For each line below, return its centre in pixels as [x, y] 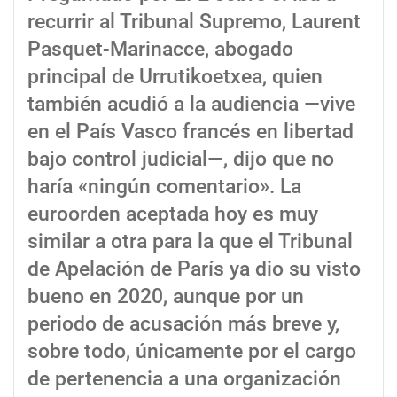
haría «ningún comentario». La [164, 186]
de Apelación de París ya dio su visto [194, 269]
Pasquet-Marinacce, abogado [160, 49]
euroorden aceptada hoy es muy [173, 214]
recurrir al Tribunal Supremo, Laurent [194, 21]
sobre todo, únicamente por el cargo [192, 351]
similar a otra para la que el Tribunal [190, 241]
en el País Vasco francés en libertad [191, 131]
